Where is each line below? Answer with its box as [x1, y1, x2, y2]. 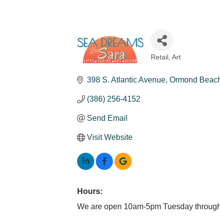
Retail [151, 54, 168, 61]
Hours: [77, 187, 103, 195]
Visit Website [87, 133, 133, 141]
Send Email [87, 114, 128, 122]
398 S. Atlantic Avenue [87, 76, 165, 84]
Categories [150, 57, 210, 73]
